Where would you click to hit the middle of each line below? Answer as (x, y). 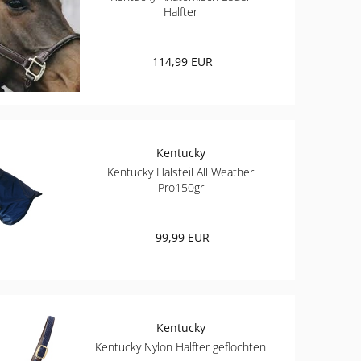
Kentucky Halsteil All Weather (181, 172)
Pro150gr (180, 187)
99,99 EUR (182, 237)
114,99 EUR (182, 61)
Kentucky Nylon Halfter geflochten (181, 347)
